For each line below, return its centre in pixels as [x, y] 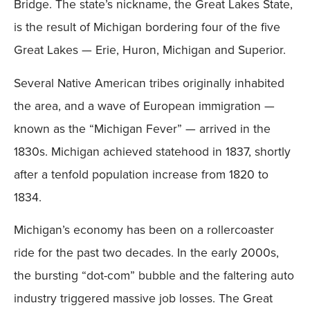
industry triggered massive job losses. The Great [143, 298]
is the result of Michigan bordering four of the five [147, 27]
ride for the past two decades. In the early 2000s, [146, 252]
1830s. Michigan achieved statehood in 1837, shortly [152, 151]
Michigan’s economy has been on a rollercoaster [144, 229]
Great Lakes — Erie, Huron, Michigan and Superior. [150, 50]
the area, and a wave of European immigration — [144, 105]
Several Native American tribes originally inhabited [149, 82]
